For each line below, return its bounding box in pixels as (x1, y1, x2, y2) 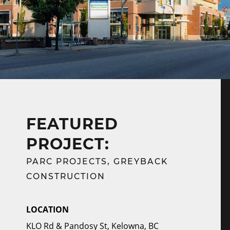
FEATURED (26, 114, 118, 133)
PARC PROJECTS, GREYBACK (26, 157, 168, 166)
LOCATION (26, 204, 69, 215)
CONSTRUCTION (26, 171, 105, 181)
